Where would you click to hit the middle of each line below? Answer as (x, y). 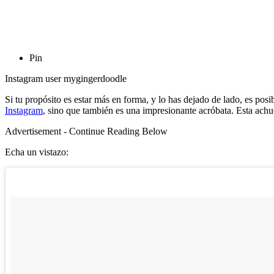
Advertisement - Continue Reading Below (86, 131)
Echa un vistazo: (37, 152)
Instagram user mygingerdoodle (66, 78)
